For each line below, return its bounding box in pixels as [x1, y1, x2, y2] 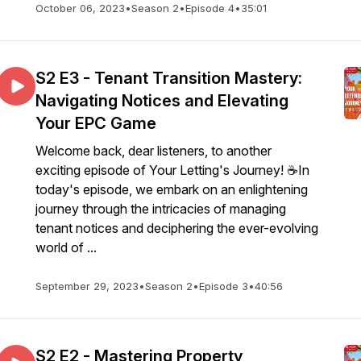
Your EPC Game [35, 114, 156, 133]
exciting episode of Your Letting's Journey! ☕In [35, 162, 309, 178]
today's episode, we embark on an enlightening [35, 181, 308, 197]
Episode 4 [185, 2, 234, 15]
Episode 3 [199, 280, 248, 293]
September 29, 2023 [35, 280, 139, 293]
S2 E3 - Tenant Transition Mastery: [35, 68, 302, 88]
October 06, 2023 [35, 2, 125, 15]
